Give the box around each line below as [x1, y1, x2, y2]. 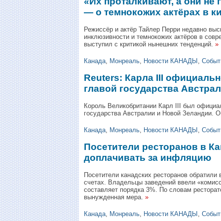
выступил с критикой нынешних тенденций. [84, 40, 213, 48]
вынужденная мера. [84, 193, 143, 201]
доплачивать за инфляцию [84, 152, 211, 163]
